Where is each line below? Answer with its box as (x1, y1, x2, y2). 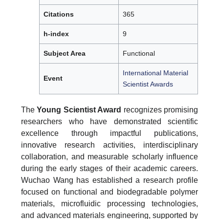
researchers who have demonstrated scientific (21, 117, 198, 126)
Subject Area (44, 49, 86, 57)
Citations (44, 10, 74, 18)
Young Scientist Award (37, 105, 122, 114)
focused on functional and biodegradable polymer (21, 187, 198, 196)
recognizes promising (121, 105, 198, 114)
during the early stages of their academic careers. (21, 164, 198, 173)
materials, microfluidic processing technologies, (21, 199, 198, 208)
